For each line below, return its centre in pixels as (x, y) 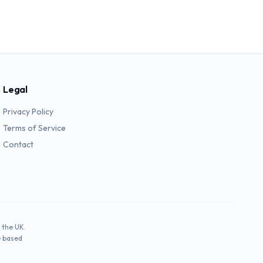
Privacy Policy (28, 112)
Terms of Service (35, 128)
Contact (18, 144)
